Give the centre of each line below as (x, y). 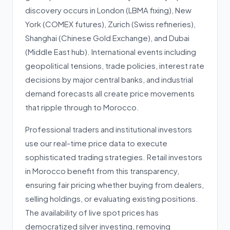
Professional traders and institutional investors (109, 129)
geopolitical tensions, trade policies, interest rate (115, 65)
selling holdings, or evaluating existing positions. (112, 198)
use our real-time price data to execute (96, 143)
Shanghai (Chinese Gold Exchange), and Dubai (107, 38)
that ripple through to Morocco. (82, 107)
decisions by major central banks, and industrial (109, 79)
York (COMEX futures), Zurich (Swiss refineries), (110, 24)
